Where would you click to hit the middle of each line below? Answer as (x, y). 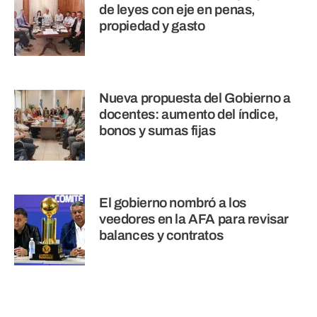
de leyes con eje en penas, (178, 10)
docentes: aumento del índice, (189, 115)
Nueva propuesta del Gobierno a (195, 98)
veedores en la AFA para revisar (194, 219)
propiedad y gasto (152, 26)
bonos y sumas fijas (157, 131)
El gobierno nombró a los (173, 203)
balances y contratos (161, 236)
